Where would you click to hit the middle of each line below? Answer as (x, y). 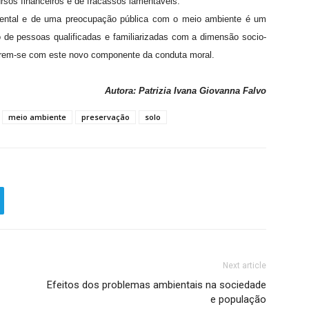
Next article (245, 266)
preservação (106, 117)
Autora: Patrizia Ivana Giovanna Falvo (186, 91)
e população (238, 299)
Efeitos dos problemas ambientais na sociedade (157, 285)
